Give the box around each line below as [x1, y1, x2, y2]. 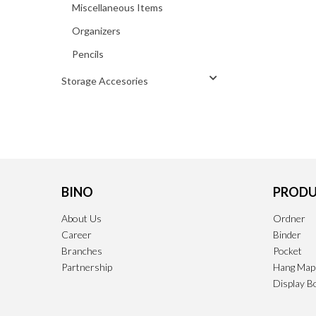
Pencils [72, 48, 104, 60]
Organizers [72, 25, 121, 37]
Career [61, 229, 92, 241]
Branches [61, 245, 102, 257]
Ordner [273, 212, 305, 224]
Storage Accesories [61, 75, 148, 87]
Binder [273, 229, 301, 241]
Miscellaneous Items [72, 1, 163, 13]
